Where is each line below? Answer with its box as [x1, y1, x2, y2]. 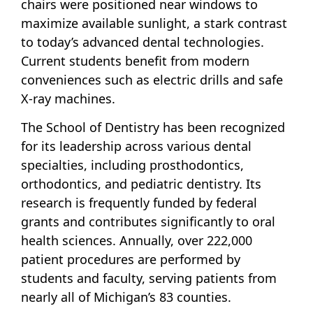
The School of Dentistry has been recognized [21, 119, 285, 136]
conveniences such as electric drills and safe [21, 71, 283, 89]
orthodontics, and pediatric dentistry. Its [21, 175, 261, 193]
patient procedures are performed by [21, 251, 240, 268]
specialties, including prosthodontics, [21, 156, 244, 174]
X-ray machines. [21, 90, 115, 108]
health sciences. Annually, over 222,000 [21, 232, 252, 249]
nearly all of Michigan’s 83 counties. [21, 289, 231, 306]
